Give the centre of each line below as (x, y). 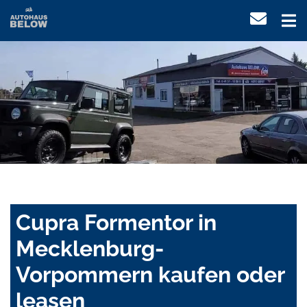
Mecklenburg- (90, 249)
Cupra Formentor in (116, 223)
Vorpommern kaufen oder (150, 275)
